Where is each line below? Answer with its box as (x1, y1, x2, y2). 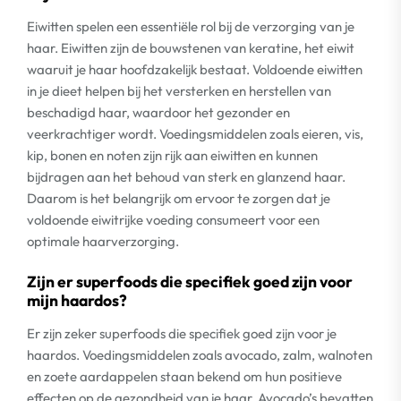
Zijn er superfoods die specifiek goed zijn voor (27, 271, 353, 292)
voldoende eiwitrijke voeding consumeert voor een (27, 210, 320, 228)
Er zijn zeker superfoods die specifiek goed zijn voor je (27, 325, 337, 342)
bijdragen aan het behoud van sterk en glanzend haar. (27, 167, 346, 185)
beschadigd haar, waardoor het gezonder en (27, 103, 290, 121)
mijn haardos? (27, 290, 127, 311)
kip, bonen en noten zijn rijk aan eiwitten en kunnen (27, 146, 318, 164)
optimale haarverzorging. (27, 232, 179, 250)
